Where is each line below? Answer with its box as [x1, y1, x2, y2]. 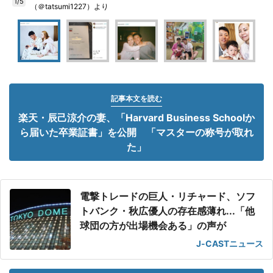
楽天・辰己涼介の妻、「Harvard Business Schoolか [18, 112, 255, 124]
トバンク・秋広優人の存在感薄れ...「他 [80, 205, 255, 217]
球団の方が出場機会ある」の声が [80, 219, 226, 232]
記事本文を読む [111, 94, 162, 103]
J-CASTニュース [196, 238, 263, 249]
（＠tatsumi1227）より [30, 2, 108, 11]
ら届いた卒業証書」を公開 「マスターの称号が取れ [19, 126, 253, 138]
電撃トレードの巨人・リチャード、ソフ [80, 190, 255, 202]
